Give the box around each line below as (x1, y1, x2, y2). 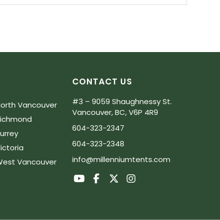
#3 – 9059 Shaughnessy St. (72, 96, 172, 107)
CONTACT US (72, 76, 132, 88)
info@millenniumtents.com (72, 154, 170, 165)
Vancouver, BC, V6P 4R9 (72, 107, 158, 118)
